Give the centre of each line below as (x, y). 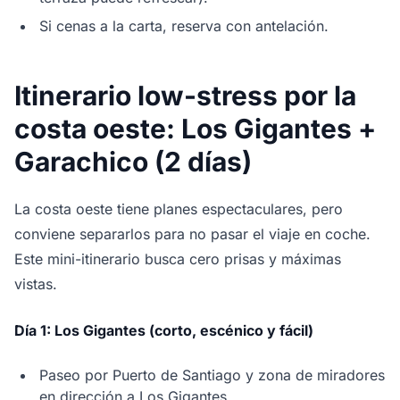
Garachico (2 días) (133, 162)
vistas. (36, 284)
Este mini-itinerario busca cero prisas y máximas (178, 259)
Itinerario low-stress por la (185, 96)
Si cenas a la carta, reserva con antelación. (184, 26)
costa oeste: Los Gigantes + (195, 129)
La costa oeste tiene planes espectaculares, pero (179, 209)
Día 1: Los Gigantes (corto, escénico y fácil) (164, 331)
